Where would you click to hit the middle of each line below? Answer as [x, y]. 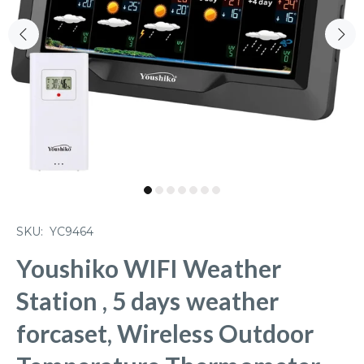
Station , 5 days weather [147, 301]
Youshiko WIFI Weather [149, 268]
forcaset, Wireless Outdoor [165, 333]
